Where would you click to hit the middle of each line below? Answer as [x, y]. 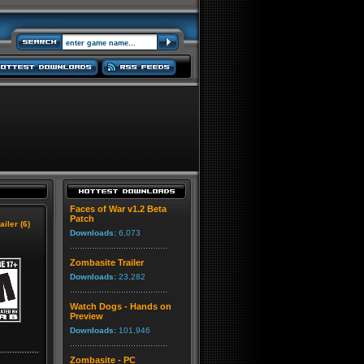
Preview [87, 316]
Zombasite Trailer [107, 262]
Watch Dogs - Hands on [121, 306]
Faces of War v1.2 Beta [118, 209]
